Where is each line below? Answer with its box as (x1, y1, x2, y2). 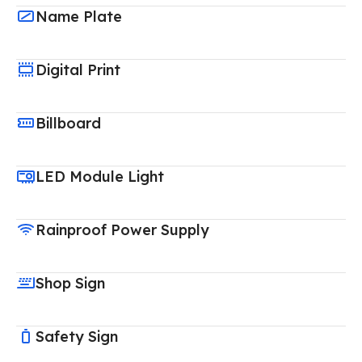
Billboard (36, 113, 101, 133)
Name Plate (36, 6, 122, 26)
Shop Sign (36, 273, 105, 293)
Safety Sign (36, 326, 118, 346)
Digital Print (36, 60, 120, 79)
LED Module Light (36, 166, 164, 186)
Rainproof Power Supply (36, 220, 209, 239)
